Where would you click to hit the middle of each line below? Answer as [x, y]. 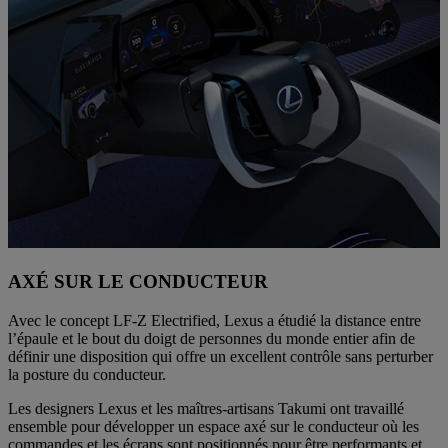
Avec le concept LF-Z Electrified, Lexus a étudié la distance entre [214, 320]
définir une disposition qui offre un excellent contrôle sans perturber [220, 356]
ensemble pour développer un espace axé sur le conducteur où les [213, 426]
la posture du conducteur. [87, 374]
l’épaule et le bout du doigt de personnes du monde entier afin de [211, 338]
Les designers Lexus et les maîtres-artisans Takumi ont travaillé [206, 408]
